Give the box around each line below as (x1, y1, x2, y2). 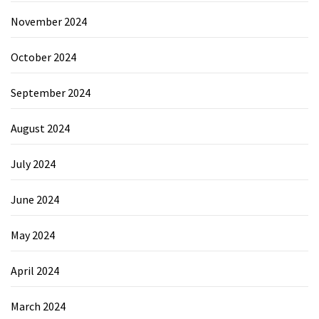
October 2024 (11, 49, 76, 64)
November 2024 (11, 14, 87, 28)
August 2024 (11, 120, 70, 135)
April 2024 (11, 263, 59, 278)
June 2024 (11, 192, 59, 206)
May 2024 (11, 227, 55, 242)
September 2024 (11, 85, 90, 100)
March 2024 (11, 298, 66, 313)
